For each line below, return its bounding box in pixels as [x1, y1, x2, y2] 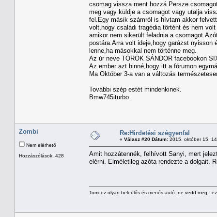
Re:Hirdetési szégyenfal [120, 129, 190, 137]
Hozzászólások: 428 [19, 153, 64, 158]
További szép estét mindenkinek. [89, 85, 182, 93]
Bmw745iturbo [89, 93, 131, 101]
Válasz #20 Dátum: [124, 136, 168, 142]
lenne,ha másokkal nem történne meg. [89, 46, 197, 54]
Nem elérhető [25, 142, 56, 148]
